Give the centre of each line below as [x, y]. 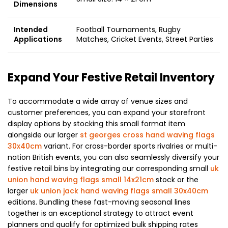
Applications [38, 39]
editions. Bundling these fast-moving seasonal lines [99, 202]
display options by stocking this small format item [96, 123]
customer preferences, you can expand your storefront [107, 112]
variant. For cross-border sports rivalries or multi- [130, 146]
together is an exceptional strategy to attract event [101, 213]
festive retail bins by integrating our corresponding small [109, 168]
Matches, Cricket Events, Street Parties [145, 39]
